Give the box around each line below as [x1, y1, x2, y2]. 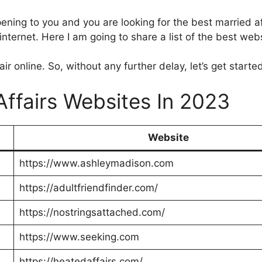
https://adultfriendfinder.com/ [19, 181, 158, 194]
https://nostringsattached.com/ [19, 206, 165, 218]
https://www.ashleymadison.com [19, 157, 174, 169]
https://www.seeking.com [19, 230, 139, 243]
